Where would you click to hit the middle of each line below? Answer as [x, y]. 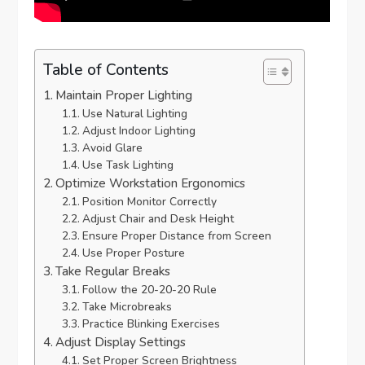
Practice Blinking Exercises [151, 324]
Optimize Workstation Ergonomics [151, 184]
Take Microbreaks [127, 307]
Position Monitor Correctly [149, 202]
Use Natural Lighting [134, 114]
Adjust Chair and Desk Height [158, 219]
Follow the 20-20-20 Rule [149, 290]
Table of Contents [106, 70]
